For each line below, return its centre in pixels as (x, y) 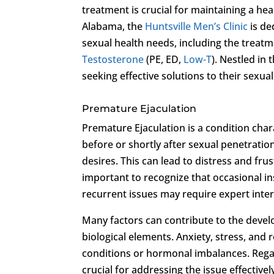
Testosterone (113, 59)
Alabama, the (114, 26)
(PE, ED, (164, 59)
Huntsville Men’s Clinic (197, 26)
